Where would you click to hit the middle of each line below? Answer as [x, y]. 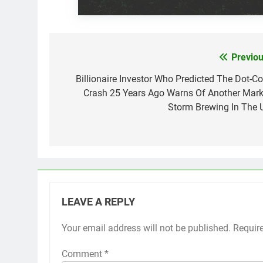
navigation [93, 82]
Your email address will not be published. [146, 228]
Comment [83, 254]
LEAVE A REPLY [98, 202]
